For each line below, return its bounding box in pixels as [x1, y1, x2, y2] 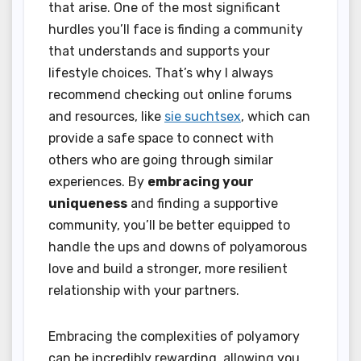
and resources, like [48, 108, 164, 124]
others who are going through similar [48, 151, 273, 168]
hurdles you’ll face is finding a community [48, 21, 303, 37]
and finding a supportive [127, 195, 278, 211]
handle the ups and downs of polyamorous [48, 239, 307, 255]
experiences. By [48, 173, 147, 189]
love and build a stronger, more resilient [48, 260, 288, 276]
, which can [241, 108, 310, 124]
